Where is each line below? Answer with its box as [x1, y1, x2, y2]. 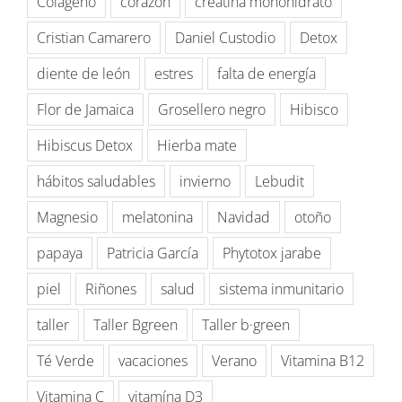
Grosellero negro [158, 99, 266, 119]
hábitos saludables [37, 170, 155, 191]
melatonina [122, 206, 193, 227]
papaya [37, 242, 83, 263]
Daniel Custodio [175, 27, 275, 48]
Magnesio [37, 206, 98, 227]
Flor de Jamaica [37, 99, 134, 119]
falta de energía [217, 63, 316, 83]
